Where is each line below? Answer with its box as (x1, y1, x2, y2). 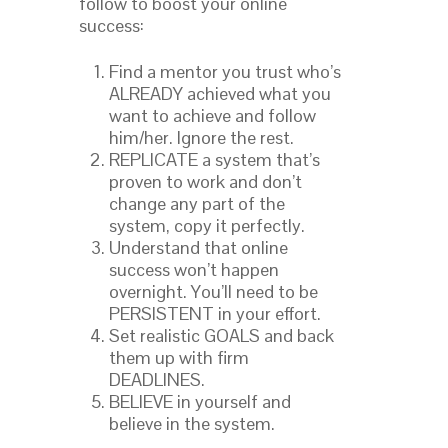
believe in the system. (109, 411, 275, 435)
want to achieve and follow (109, 103, 316, 127)
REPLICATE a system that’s (109, 147, 320, 171)
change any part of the (109, 191, 285, 215)
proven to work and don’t (109, 169, 302, 193)
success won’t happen (109, 257, 279, 281)
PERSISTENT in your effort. (109, 301, 321, 325)
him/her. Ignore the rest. (109, 125, 294, 149)
